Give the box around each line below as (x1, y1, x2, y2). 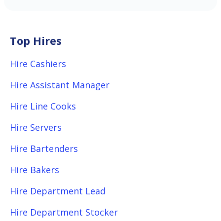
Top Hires (10, 34, 62, 48)
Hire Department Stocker (10, 206, 118, 218)
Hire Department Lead (10, 185, 106, 197)
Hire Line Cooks (10, 100, 76, 112)
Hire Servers (10, 121, 62, 133)
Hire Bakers (10, 164, 59, 176)
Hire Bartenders (10, 143, 78, 154)
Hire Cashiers (10, 58, 66, 70)
